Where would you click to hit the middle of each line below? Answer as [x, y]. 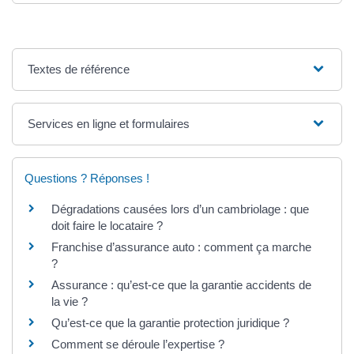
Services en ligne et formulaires [109, 123]
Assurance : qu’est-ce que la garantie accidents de [181, 284]
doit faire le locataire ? [107, 225]
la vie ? [70, 301]
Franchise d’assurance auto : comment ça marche [181, 247]
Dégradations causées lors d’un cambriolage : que [180, 209]
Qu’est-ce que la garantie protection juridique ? [170, 322]
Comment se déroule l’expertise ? [138, 344]
